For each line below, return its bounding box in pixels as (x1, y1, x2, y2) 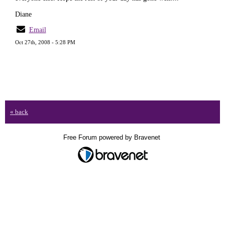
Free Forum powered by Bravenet (63, 134, 162, 141)
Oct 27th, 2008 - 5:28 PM (15, 39, 75, 45)
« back (10, 108, 28, 116)
